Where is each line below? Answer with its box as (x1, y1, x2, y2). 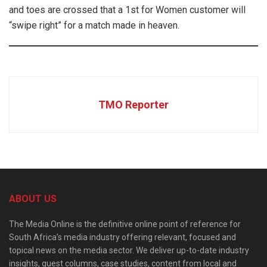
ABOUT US (9, 193, 57, 205)
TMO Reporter (98, 98, 169, 111)
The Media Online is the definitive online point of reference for (9, 219, 241, 229)
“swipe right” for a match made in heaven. (9, 20, 179, 32)
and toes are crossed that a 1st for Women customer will (9, 4, 246, 16)
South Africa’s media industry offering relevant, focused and (9, 232, 236, 243)
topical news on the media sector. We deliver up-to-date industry (9, 246, 249, 256)
